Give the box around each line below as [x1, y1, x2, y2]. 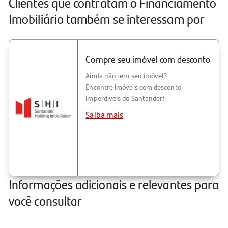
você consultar [9, 191, 82, 209]
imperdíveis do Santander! [85, 93, 165, 103]
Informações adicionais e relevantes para [9, 175, 219, 193]
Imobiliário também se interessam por [9, 9, 205, 27]
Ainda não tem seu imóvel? [85, 71, 167, 80]
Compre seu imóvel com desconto [85, 52, 210, 66]
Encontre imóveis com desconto [85, 82, 181, 92]
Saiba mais [85, 108, 124, 120]
